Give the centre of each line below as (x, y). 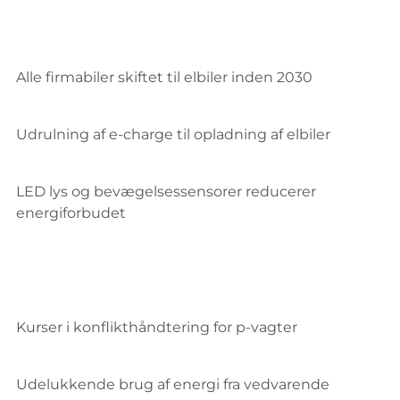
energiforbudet (71, 213)
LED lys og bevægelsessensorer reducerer (166, 192)
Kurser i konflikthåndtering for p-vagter (157, 327)
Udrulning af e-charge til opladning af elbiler (173, 134)
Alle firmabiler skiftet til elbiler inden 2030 (164, 77)
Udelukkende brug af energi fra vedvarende (173, 384)
